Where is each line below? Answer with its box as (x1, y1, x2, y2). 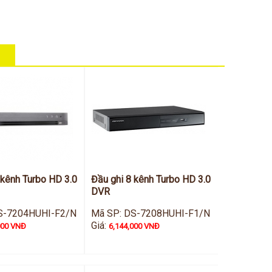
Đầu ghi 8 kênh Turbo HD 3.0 (91, 174, 211, 185)
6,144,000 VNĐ (109, 222, 160, 231)
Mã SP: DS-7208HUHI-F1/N (91, 208, 211, 219)
